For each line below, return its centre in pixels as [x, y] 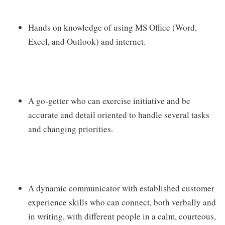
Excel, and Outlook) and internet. [87, 41]
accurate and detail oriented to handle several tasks [119, 115]
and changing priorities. [71, 129]
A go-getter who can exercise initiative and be [109, 101]
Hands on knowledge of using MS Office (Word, [113, 27]
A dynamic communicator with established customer [121, 188]
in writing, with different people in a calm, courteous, [122, 216]
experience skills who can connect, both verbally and [122, 202]
